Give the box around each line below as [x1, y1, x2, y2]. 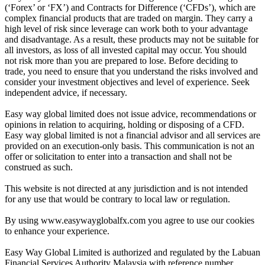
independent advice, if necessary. [5, 88, 127, 98]
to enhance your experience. [5, 226, 109, 237]
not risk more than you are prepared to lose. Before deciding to [5, 56, 238, 66]
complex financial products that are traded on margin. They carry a [5, 13, 253, 24]
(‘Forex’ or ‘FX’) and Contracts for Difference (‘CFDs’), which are [5, 2, 256, 13]
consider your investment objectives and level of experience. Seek [5, 77, 250, 88]
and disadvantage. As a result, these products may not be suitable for [5, 34, 258, 45]
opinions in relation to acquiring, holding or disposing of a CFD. [5, 119, 244, 130]
